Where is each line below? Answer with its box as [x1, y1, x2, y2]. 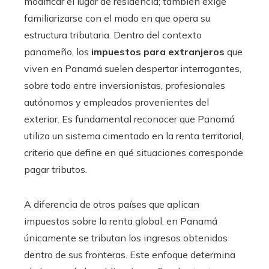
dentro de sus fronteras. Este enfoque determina [24, 248, 235, 261]
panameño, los [24, 45, 91, 58]
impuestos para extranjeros [91, 45, 227, 58]
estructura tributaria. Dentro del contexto [24, 28, 202, 41]
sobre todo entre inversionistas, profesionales [24, 79, 225, 91]
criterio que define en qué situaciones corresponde [24, 146, 243, 159]
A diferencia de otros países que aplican [24, 198, 199, 210]
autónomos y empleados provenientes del [24, 95, 209, 108]
